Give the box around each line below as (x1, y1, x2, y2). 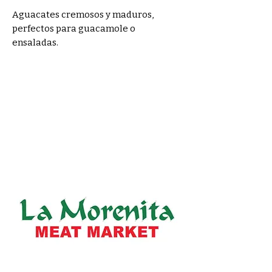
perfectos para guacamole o (12, 23, 135, 34)
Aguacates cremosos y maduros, (12, 9, 154, 20)
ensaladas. (12, 37, 58, 48)
